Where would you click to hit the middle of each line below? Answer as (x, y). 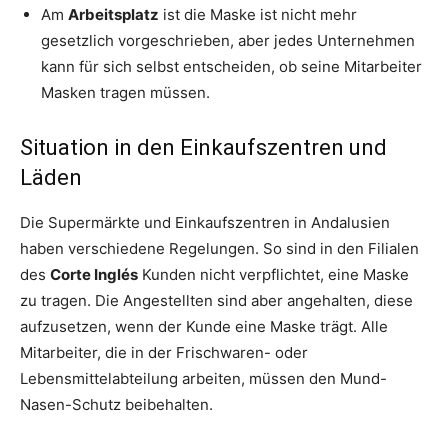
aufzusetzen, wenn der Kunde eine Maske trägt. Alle (204, 327)
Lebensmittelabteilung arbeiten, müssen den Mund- (203, 379)
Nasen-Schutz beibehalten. (116, 405)
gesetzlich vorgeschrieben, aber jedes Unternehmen (228, 41)
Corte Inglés (94, 275)
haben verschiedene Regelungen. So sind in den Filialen (219, 249)
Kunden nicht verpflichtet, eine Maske (273, 275)
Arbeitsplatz (113, 15)
